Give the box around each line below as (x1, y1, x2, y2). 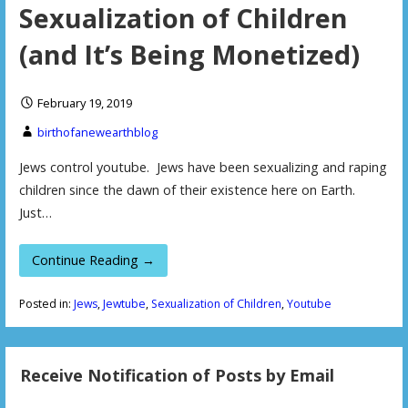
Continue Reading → (32, 250, 155, 269)
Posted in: (18, 296, 74, 312)
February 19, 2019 (36, 95, 132, 112)
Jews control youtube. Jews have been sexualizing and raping (18, 158, 387, 177)
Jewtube (102, 296, 146, 312)
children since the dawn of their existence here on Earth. (18, 181, 355, 199)
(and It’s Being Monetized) (18, 36, 360, 73)
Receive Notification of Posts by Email (20, 364, 335, 387)
